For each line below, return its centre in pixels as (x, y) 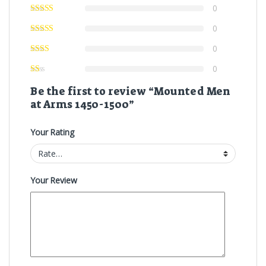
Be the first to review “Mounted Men (131, 92)
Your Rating (52, 132)
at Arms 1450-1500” (82, 105)
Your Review (54, 180)
